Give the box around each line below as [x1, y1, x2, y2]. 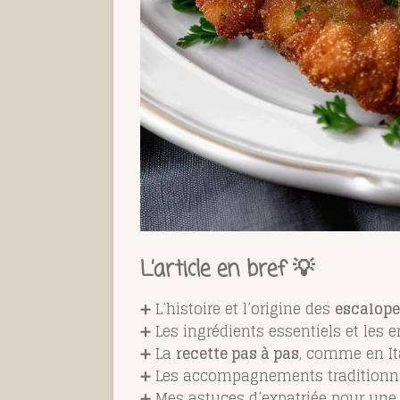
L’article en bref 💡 [140, 253, 314, 287]
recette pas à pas [176, 340, 299, 366]
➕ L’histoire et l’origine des [140, 296, 335, 321]
